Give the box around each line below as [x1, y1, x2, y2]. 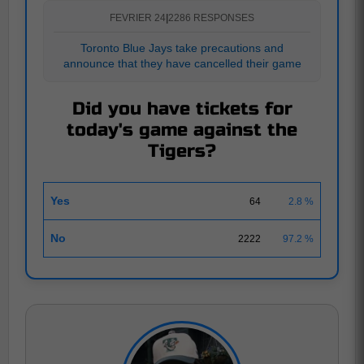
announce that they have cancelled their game [63, 57, 301, 70]
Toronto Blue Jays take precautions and [80, 41, 284, 54]
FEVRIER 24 [110, 12, 166, 24]
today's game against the [67, 119, 297, 141]
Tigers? [148, 141, 216, 162]
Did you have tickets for [71, 98, 292, 119]
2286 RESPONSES [168, 12, 254, 24]
